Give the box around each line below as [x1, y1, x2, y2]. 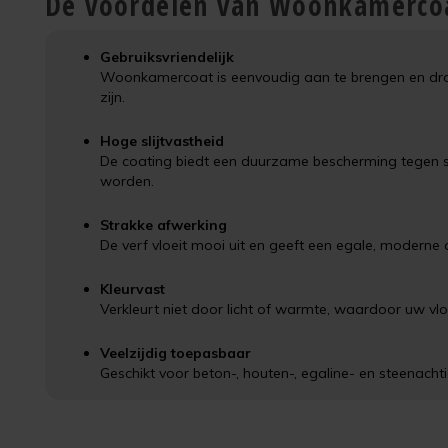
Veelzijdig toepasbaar [100, 344, 251, 362]
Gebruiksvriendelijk [100, 48, 234, 66]
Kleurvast [100, 280, 165, 298]
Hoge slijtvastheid [100, 132, 224, 150]
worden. [100, 172, 154, 190]
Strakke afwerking [100, 216, 227, 234]
